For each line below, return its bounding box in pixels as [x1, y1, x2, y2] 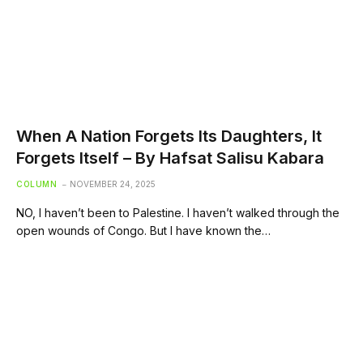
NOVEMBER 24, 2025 [70, 179, 156, 189]
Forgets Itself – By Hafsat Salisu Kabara [16, 148, 324, 168]
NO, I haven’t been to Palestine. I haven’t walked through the [16, 206, 340, 220]
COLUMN [16, 179, 57, 189]
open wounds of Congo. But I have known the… [16, 224, 271, 237]
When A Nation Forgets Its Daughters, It [16, 126, 322, 146]
